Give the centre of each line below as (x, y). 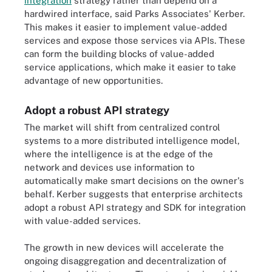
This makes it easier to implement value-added (126, 27)
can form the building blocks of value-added (119, 53)
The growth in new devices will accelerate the (124, 247)
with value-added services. (82, 220)
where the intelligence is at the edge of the (119, 154)
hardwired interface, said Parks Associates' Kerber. (134, 13)
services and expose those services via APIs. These (135, 40)
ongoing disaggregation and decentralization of (125, 261)
